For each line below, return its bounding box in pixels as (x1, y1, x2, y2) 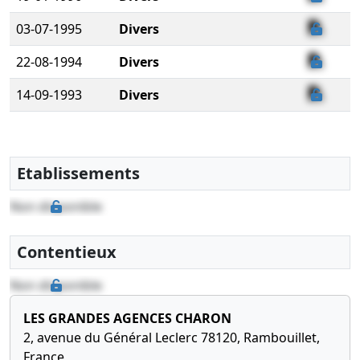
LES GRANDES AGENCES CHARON (23, 309, 231, 327)
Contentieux (17, 241, 117, 263)
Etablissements (17, 162, 140, 184)
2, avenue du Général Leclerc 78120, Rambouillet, (23, 329, 320, 346)
